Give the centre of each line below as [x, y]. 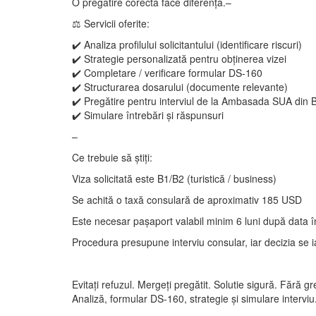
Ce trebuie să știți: [112, 157]
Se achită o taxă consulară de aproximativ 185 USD [187, 200]
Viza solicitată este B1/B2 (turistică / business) [174, 178]
